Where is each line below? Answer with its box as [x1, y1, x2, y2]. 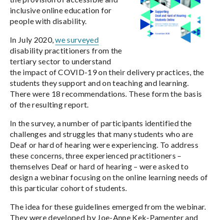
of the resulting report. [10, 100, 89, 109]
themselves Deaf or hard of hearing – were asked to [10, 162, 189, 171]
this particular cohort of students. [10, 183, 127, 192]
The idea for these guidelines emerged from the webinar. [10, 202, 206, 211]
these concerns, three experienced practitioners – [10, 151, 182, 160]
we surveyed [55, 35, 99, 44]
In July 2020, [10, 35, 55, 44]
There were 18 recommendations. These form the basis [10, 89, 202, 98]
